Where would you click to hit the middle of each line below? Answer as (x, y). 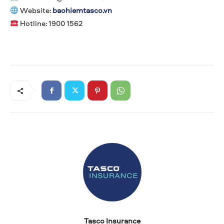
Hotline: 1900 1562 (51, 23)
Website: (36, 10)
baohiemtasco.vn (82, 10)
